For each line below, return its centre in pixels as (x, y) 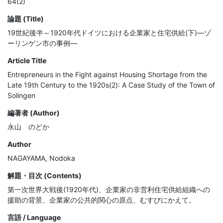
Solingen (21, 96)
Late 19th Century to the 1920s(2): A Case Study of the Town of (111, 85)
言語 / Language (34, 218)
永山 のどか (28, 127)
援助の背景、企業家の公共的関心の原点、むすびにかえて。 (102, 200)
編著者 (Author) (34, 113)
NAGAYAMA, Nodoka (41, 158)
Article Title (27, 61)
